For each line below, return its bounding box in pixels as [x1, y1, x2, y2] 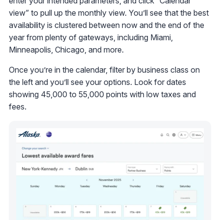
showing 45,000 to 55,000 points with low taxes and [9, 89, 196, 99]
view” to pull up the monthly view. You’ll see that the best [9, 7, 209, 18]
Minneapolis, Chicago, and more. [9, 44, 124, 55]
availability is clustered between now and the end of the [9, 20, 204, 30]
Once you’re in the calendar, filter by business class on [9, 64, 200, 75]
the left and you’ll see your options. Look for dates [9, 77, 186, 87]
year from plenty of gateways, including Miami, [9, 32, 173, 42]
